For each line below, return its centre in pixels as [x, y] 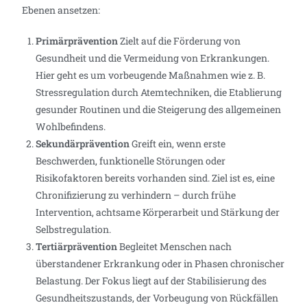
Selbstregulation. [74, 229]
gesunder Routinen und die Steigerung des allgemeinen [159, 109]
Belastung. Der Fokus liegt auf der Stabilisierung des [151, 280]
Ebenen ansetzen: [61, 10]
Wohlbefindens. [71, 126]
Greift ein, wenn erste [178, 143]
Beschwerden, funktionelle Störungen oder [131, 160]
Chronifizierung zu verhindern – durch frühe [136, 195]
